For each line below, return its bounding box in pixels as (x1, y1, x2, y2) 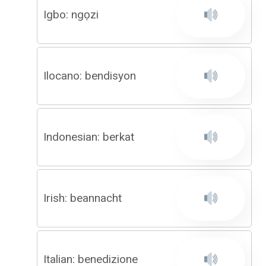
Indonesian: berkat (43, 130, 134, 144)
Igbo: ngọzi (43, 8, 99, 21)
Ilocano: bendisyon (43, 69, 136, 83)
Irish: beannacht (43, 191, 122, 205)
